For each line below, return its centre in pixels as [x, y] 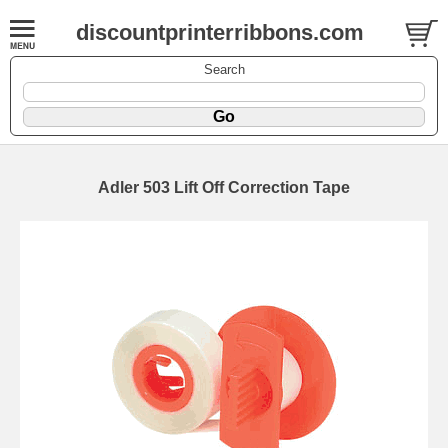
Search [224, 69]
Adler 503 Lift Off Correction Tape [224, 187]
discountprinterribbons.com [219, 32]
